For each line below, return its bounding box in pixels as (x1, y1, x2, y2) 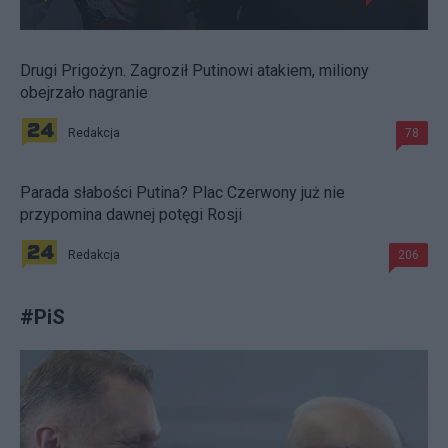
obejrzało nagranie (20, 83, 148, 103)
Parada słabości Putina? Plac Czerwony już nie (20, 183, 345, 203)
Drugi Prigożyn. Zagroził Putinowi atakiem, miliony (20, 61, 369, 81)
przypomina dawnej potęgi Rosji (20, 205, 242, 225)
